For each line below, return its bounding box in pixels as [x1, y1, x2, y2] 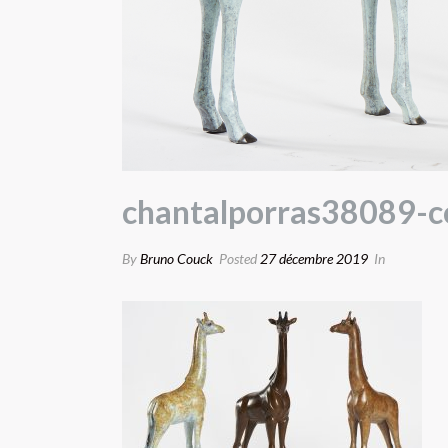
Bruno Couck [140, 249, 213, 267]
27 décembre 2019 [260, 249, 368, 267]
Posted [216, 249, 260, 267]
